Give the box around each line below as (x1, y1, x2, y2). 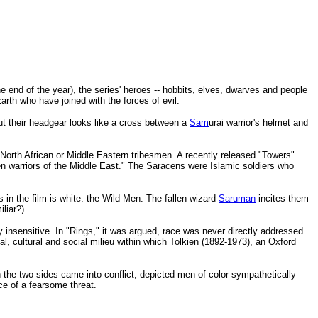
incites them (256, 193, 309, 204)
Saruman (219, 193, 256, 204)
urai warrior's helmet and (209, 117, 308, 128)
